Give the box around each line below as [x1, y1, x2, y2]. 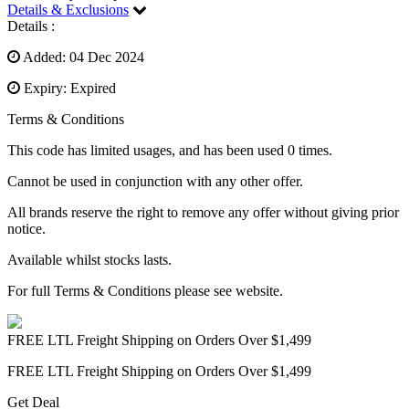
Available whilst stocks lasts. [7, 252, 172, 268]
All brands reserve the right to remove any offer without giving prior [7, 204, 399, 221]
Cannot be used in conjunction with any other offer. [7, 173, 303, 190]
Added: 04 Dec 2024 [20, 49, 144, 66]
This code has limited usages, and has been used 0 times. [7, 142, 332, 159]
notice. [7, 221, 46, 237]
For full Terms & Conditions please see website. [7, 283, 283, 299]
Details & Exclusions [7, 2, 129, 18]
